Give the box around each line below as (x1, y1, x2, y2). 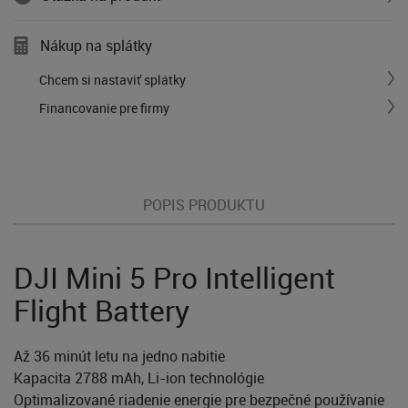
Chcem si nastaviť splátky (39, 71, 186, 89)
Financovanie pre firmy (39, 99, 169, 117)
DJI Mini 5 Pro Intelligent (14, 258, 335, 298)
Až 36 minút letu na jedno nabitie (14, 346, 225, 367)
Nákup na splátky (40, 36, 152, 56)
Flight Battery (14, 291, 189, 331)
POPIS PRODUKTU (143, 194, 265, 215)
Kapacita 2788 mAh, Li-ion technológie (14, 368, 264, 389)
